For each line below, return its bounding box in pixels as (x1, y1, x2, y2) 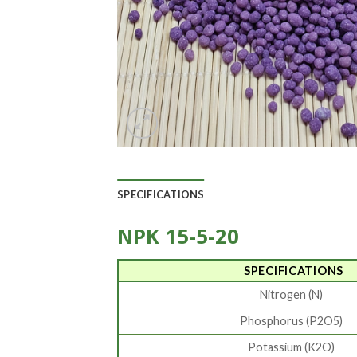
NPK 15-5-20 (117, 222, 239, 250)
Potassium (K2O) (247, 340, 335, 355)
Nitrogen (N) (259, 288, 323, 302)
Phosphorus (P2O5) (239, 314, 343, 328)
